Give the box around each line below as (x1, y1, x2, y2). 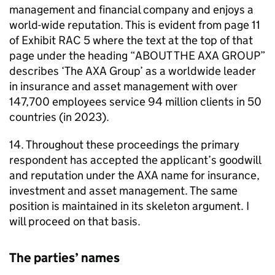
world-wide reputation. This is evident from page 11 (9, 18, 260, 32)
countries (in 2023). (9, 110, 109, 124)
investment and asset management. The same (9, 184, 238, 198)
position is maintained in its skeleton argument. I (9, 199, 249, 213)
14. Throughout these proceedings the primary (9, 137, 239, 152)
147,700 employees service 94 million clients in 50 (9, 95, 261, 109)
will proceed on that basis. (9, 214, 141, 228)
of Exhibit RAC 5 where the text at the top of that (9, 33, 253, 47)
